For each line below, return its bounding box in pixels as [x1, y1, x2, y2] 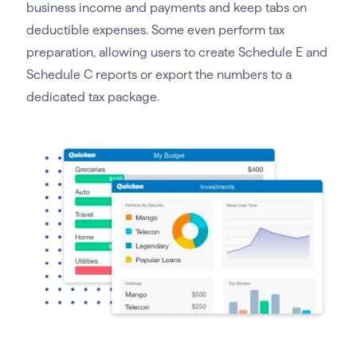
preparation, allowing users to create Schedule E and [25, 45, 328, 60]
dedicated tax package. [25, 90, 159, 104]
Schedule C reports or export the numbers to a [25, 68, 292, 82]
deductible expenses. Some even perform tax [25, 23, 284, 37]
